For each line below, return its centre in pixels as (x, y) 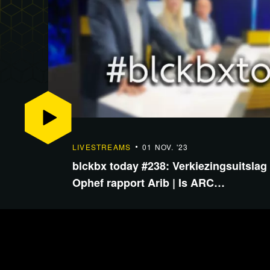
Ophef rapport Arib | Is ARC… (149, 182)
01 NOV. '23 (165, 146)
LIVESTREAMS (102, 146)
